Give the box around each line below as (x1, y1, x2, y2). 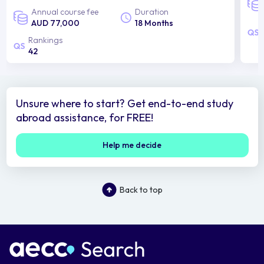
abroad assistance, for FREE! (15, 111, 153, 125)
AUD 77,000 (31, 18, 80, 29)
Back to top (119, 184, 163, 195)
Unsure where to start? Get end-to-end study (15, 97, 233, 111)
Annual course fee (31, 6, 98, 18)
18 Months (135, 18, 174, 29)
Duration (135, 6, 169, 18)
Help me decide (103, 140, 161, 151)
